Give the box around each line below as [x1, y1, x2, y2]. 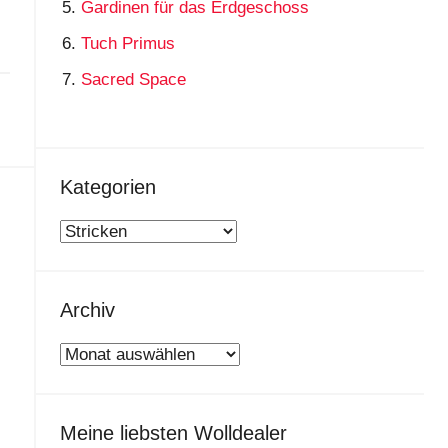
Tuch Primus [81, 34, 176, 54]
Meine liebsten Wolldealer [59, 421, 287, 444]
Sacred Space [81, 70, 187, 89]
